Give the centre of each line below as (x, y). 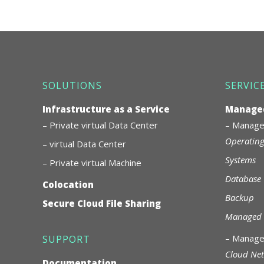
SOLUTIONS (72, 85)
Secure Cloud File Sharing (102, 203)
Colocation (68, 184)
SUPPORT (66, 239)
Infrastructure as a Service (106, 109)
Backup (240, 197)
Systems (240, 159)
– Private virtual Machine (92, 162)
